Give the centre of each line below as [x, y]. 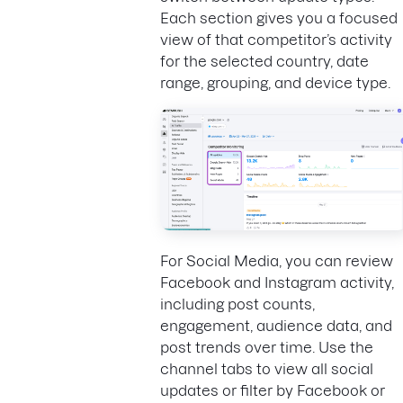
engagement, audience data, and [276, 325]
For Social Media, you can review [277, 260]
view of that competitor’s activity [276, 40]
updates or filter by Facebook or [273, 390]
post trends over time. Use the [267, 347]
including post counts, [237, 304]
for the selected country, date [264, 62]
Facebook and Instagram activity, [277, 282]
